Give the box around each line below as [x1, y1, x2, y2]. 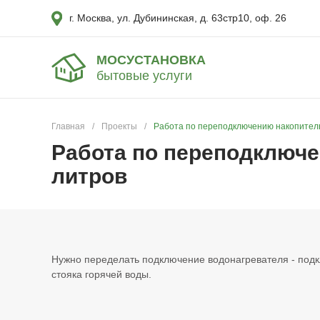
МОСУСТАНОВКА [96, 52, 206, 67]
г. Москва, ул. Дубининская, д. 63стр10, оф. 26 [69, 12, 286, 24]
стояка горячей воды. [51, 269, 151, 280]
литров [51, 164, 127, 188]
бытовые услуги [96, 68, 192, 83]
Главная [51, 121, 85, 131]
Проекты [101, 121, 137, 131]
